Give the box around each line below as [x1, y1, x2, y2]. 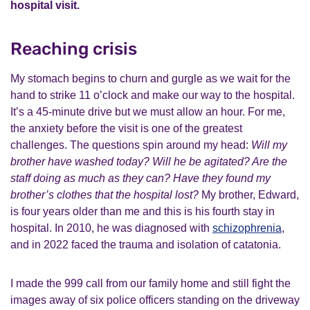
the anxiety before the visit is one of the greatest [10, 122, 242, 134]
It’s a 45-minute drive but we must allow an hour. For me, [10, 106, 285, 118]
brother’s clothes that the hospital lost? [10, 189, 199, 201]
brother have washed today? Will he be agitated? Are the [10, 156, 287, 167]
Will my [251, 139, 287, 151]
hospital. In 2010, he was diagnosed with [10, 222, 212, 234]
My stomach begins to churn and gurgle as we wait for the [10, 73, 291, 84]
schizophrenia [212, 222, 282, 234]
